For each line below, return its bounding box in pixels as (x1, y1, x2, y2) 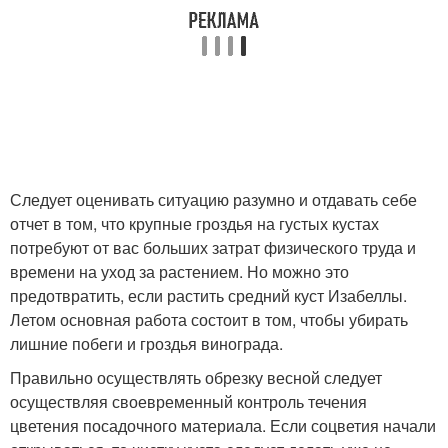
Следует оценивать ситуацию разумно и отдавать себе (10, 187, 417, 211)
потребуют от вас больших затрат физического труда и (10, 235, 416, 259)
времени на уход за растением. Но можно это (10, 259, 349, 283)
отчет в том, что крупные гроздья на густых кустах (10, 211, 379, 235)
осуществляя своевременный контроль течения (10, 389, 367, 413)
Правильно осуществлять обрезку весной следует (10, 365, 382, 389)
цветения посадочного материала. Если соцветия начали (10, 413, 436, 437)
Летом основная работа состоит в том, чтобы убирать (10, 307, 408, 331)
